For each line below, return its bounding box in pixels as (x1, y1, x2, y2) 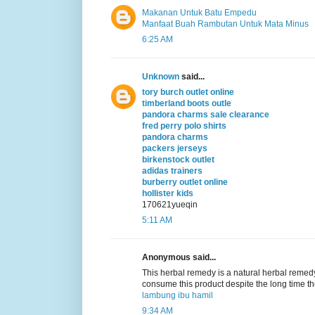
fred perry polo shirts (142, 120, 226, 131)
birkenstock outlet (142, 154, 214, 165)
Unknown (142, 71, 179, 82)
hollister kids (142, 188, 193, 198)
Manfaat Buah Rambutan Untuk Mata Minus (142, 18, 309, 29)
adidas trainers (142, 165, 202, 176)
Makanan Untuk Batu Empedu (142, 7, 257, 18)
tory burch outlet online (142, 86, 234, 97)
